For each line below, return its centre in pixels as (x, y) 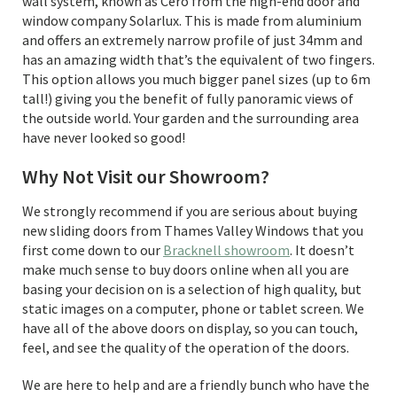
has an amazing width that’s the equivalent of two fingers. (198, 59)
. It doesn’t (322, 250)
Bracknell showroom (226, 250)
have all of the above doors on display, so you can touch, (190, 328)
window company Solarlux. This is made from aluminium (192, 20)
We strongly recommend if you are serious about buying (190, 211)
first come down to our (93, 250)
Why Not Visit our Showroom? (146, 176)
